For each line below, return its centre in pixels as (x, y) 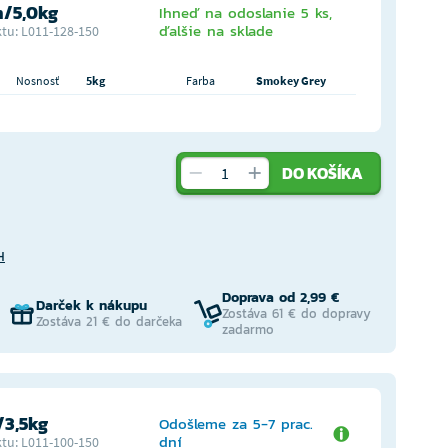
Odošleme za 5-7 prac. (235, 423)
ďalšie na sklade (215, 30)
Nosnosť (37, 80)
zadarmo (248, 329)
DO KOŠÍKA (322, 173)
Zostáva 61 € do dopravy (297, 313)
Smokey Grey (290, 80)
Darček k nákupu (91, 305)
